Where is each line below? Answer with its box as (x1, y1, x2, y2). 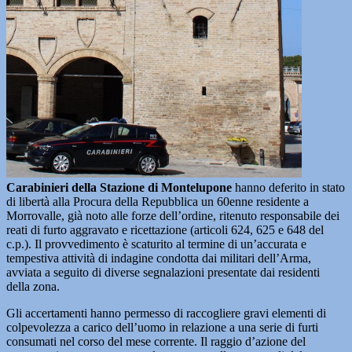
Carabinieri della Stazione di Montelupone (6, 181, 232, 194)
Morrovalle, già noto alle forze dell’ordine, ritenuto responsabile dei (6, 209, 339, 222)
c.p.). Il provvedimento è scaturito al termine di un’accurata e (6, 237, 306, 251)
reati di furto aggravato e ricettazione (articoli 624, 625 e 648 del (6, 223, 324, 236)
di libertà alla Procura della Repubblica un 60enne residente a (6, 195, 309, 208)
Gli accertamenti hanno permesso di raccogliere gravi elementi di (6, 306, 326, 320)
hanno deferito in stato (232, 181, 345, 194)
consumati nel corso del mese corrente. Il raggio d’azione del (6, 335, 306, 348)
